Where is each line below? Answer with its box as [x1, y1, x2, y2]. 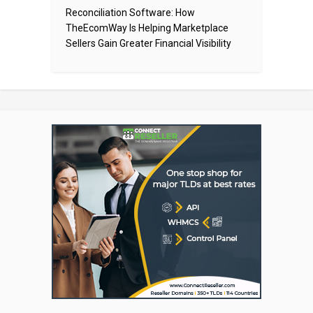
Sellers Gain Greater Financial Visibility [66, 38, 231, 50]
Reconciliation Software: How [66, 7, 195, 19]
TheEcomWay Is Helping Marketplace [66, 22, 228, 34]
